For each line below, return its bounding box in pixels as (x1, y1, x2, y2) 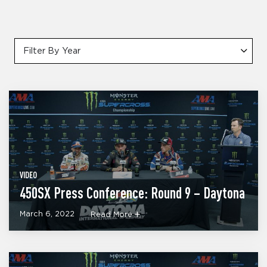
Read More (91, 211, 135, 219)
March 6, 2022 (20, 210, 74, 219)
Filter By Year (23, 46, 80, 56)
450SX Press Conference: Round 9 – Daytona (20, 184, 245, 201)
